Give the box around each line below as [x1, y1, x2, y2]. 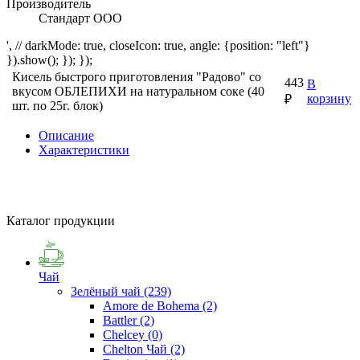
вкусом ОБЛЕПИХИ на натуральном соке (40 [12, 84, 264, 98]
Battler [103, 313, 140, 327]
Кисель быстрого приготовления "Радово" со [12, 69, 261, 84]
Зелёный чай [71, 284, 144, 298]
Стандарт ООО [39, 10, 122, 25]
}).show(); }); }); [6, 52, 92, 67]
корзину [307, 91, 351, 105]
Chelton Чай [103, 342, 170, 356]
